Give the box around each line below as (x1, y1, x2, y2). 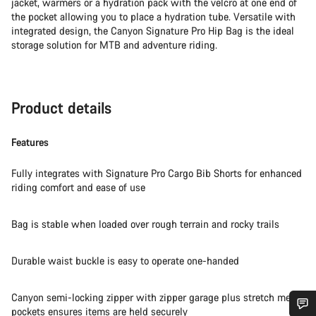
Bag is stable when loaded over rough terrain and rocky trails (11, 217, 279, 231)
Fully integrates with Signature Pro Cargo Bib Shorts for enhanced (11, 166, 302, 180)
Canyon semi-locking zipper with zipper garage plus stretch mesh (11, 291, 301, 304)
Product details (11, 97, 111, 118)
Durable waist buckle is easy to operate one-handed (11, 254, 239, 267)
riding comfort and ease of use (11, 181, 145, 194)
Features (11, 135, 49, 149)
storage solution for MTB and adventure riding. (11, 38, 217, 51)
